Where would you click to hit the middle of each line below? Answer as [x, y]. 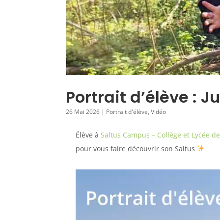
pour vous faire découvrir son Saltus [137, 149]
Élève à [88, 135]
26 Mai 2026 [83, 112]
